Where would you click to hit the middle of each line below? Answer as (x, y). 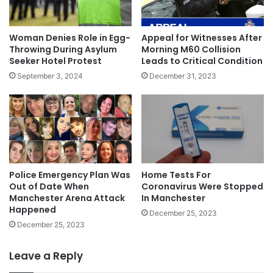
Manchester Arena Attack (67, 198)
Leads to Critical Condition (202, 61)
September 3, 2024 (50, 76)
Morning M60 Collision (191, 49)
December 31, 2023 (183, 76)
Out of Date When (49, 187)
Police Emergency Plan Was (70, 175)
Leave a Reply (46, 256)
